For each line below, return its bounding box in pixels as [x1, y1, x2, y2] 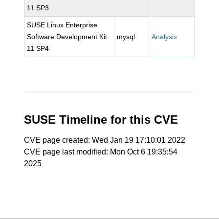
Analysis [152, 33, 177, 41]
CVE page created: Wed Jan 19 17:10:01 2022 [24, 136, 186, 144]
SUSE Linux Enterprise [27, 21, 98, 29]
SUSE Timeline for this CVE [24, 113, 178, 126]
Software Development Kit [27, 33, 108, 41]
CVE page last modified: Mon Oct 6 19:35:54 [24, 148, 178, 156]
